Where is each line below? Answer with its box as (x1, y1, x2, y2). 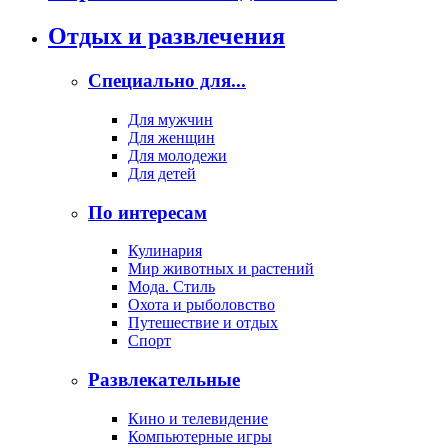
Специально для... (88, 70, 246, 92)
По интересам (88, 201, 207, 223)
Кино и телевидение (128, 409, 268, 427)
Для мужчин (128, 110, 213, 128)
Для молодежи (128, 146, 227, 164)
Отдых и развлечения (48, 23, 285, 50)
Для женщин (128, 128, 215, 146)
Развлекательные (88, 369, 240, 391)
